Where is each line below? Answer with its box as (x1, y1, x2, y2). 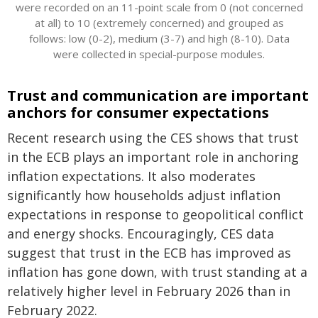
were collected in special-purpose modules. (53, 47, 265, 61)
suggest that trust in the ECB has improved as (7, 244, 291, 261)
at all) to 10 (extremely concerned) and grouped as (34, 16, 284, 30)
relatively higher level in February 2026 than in (7, 283, 290, 300)
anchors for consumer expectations (7, 103, 269, 122)
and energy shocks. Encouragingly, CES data (7, 225, 274, 242)
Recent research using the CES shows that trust (7, 129, 299, 146)
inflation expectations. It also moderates (7, 168, 256, 185)
